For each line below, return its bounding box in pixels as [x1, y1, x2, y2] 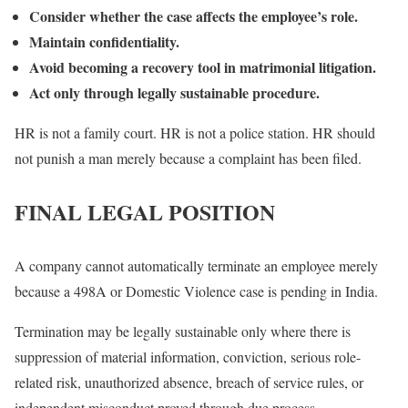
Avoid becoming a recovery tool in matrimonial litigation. [29, 56, 376, 77]
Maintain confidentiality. [29, 30, 179, 52]
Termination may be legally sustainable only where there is [15, 321, 351, 341]
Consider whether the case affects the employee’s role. [29, 5, 358, 26]
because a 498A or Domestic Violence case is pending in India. [15, 280, 378, 301]
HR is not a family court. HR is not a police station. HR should [15, 122, 375, 142]
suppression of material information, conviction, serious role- [15, 346, 361, 366]
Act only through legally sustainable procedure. [29, 81, 320, 103]
